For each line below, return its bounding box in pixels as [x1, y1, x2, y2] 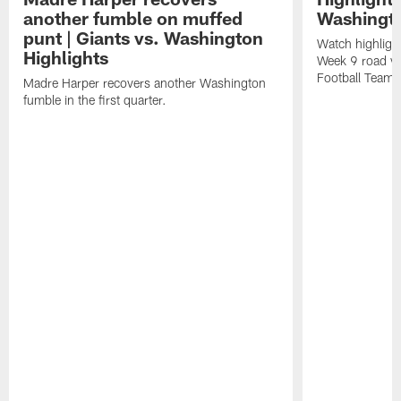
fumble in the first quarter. [23, 92, 167, 108]
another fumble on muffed [23, 7, 243, 30]
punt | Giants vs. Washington [23, 27, 264, 49]
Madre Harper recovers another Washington [23, 75, 267, 91]
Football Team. [316, 70, 398, 86]
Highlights [23, 47, 109, 69]
